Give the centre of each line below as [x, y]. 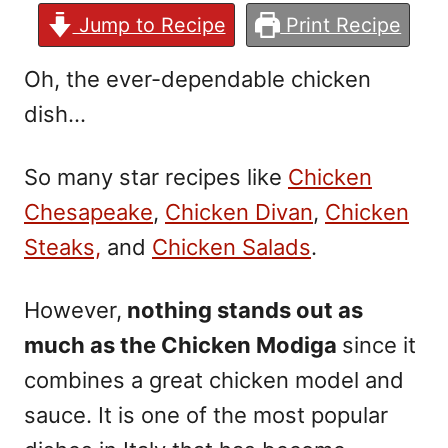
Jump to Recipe [149, 24]
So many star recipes [132, 176]
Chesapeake [88, 211]
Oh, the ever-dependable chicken [197, 78]
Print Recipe [341, 24]
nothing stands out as [242, 309]
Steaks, [62, 246]
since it [379, 344]
